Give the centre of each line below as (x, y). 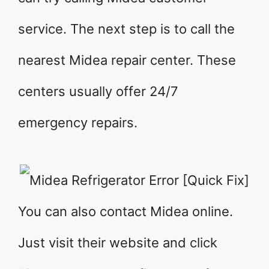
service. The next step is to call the (126, 29)
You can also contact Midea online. (125, 211)
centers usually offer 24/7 (98, 91)
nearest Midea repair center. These (127, 60)
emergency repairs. (78, 122)
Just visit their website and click (118, 243)
